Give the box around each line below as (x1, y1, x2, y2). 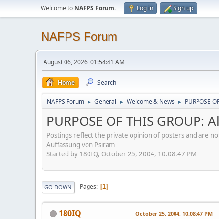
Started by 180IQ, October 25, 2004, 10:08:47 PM (46, 149, 197, 158)
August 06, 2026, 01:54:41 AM (44, 58, 125, 66)
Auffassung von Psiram (46, 140, 115, 149)
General (94, 97, 116, 106)
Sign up (173, 4, 193, 12)
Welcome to (41, 4, 74, 12)
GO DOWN (44, 183, 72, 191)
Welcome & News (127, 97, 175, 106)
